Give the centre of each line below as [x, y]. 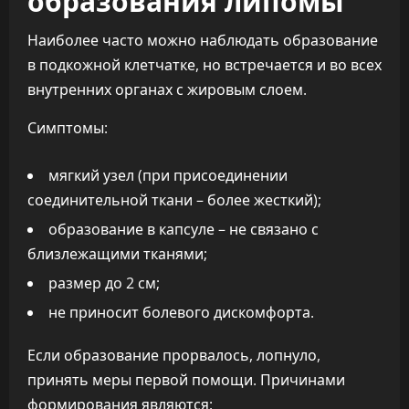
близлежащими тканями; [117, 254]
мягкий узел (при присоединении [168, 175]
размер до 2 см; [104, 283]
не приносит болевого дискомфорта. [181, 312]
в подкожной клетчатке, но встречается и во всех [204, 65]
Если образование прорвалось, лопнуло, [174, 355]
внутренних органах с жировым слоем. [167, 89]
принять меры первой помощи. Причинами [186, 380]
